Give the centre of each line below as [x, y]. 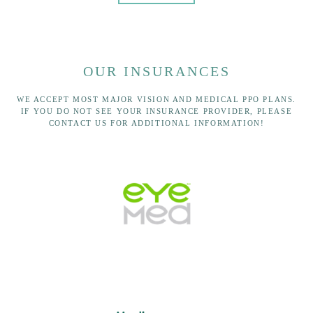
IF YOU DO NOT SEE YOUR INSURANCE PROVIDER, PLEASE [156, 111]
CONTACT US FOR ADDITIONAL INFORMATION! [156, 123]
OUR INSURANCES [156, 71]
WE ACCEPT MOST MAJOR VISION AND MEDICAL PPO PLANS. [156, 100]
